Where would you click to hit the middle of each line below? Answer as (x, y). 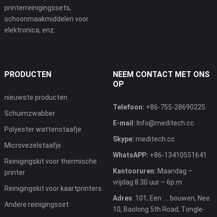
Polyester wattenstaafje (43, 130)
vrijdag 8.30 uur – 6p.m (147, 182)
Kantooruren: (135, 171)
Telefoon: (128, 107)
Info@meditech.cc (165, 123)
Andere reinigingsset (36, 205)
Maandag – (175, 171)
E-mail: (124, 123)
